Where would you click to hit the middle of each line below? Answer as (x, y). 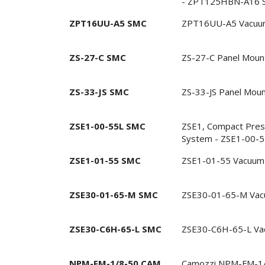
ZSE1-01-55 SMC (105, 160)
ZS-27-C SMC (98, 57)
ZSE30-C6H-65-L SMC (115, 229)
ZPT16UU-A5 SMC (108, 23)
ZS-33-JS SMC (99, 91)
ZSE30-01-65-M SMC (114, 194)
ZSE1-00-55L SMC (107, 126)
